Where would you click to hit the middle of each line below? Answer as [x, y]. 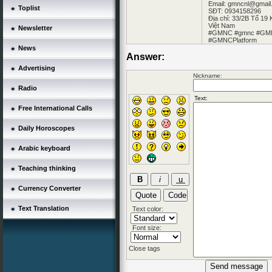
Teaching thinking [47, 168]
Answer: [145, 57]
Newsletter [35, 28]
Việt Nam [222, 26]
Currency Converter [49, 188]
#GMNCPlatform [233, 40]
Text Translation [44, 208]
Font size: [146, 228]
